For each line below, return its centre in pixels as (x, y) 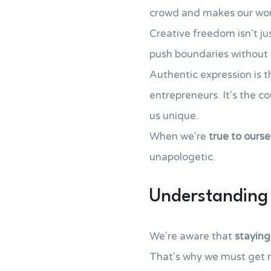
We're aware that (192, 236)
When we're (179, 136)
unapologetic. (182, 157)
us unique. (174, 116)
